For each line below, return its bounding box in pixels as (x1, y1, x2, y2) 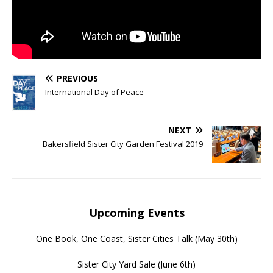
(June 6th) (155, 258, 196, 271)
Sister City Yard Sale (77, 258, 155, 271)
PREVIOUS (57, 73, 98, 85)
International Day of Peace (45, 87, 144, 98)
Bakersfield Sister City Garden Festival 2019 (43, 138, 203, 150)
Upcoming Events (88, 205, 185, 221)
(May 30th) (192, 233, 238, 245)
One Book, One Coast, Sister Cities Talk (35, 233, 193, 245)
